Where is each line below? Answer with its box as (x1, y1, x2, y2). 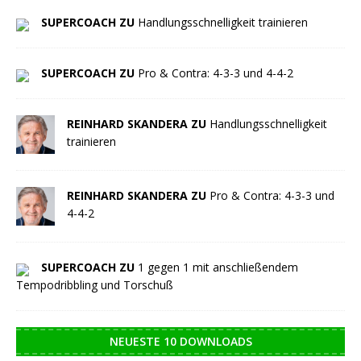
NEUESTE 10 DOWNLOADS (109, 334, 252, 350)
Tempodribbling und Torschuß (16, 277, 173, 293)
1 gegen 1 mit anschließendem (138, 259, 298, 276)
